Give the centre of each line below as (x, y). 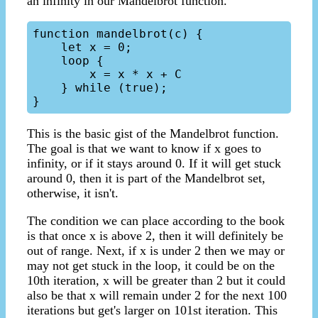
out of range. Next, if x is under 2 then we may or (156, 251)
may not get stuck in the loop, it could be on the (151, 266)
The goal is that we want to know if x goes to (144, 149)
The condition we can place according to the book (156, 221)
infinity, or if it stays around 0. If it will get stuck (154, 164)
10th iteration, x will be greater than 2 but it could (156, 281)
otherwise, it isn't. (73, 193)
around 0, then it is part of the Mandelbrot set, (146, 179)
